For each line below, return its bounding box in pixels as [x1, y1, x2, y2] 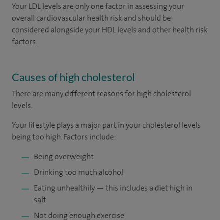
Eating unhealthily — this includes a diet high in [34, 183, 192, 193]
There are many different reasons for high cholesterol [12, 88, 191, 99]
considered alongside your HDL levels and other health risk [12, 25, 208, 35]
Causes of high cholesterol [12, 70, 135, 83]
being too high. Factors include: [12, 132, 116, 142]
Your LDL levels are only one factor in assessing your [12, 1, 184, 11]
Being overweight [34, 151, 94, 162]
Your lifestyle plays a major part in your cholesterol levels [12, 120, 201, 130]
